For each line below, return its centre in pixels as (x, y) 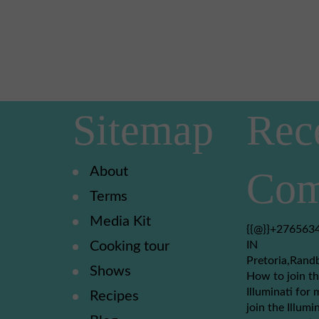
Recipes (114, 296)
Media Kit (120, 221)
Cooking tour (130, 246)
